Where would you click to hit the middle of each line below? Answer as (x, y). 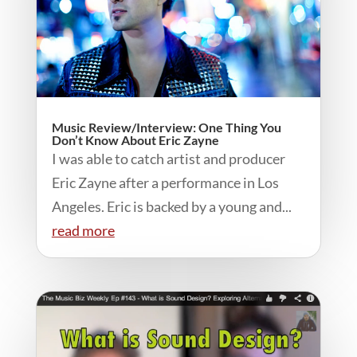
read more (83, 230)
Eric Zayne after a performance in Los (165, 182)
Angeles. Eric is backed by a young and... (171, 206)
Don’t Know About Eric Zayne (135, 139)
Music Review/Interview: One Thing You (166, 127)
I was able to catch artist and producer (168, 158)
